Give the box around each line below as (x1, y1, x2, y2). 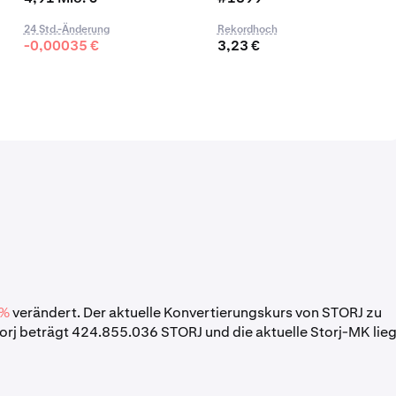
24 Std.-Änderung (23, 22, 110, 36)
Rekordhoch (217, 22, 278, 36)
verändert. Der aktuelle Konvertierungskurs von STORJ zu (10, 303, 382, 322)
